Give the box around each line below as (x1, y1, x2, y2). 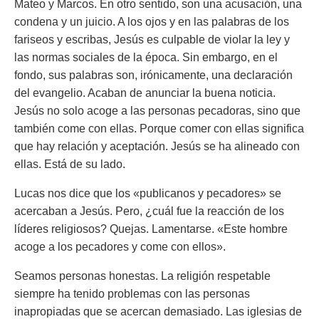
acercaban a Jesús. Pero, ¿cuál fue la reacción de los (14, 205, 284, 217)
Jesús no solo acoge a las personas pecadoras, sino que (14, 105, 300, 117)
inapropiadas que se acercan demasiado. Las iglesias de (14, 305, 302, 318)
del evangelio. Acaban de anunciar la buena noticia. (14, 87, 276, 99)
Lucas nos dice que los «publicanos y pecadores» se (14, 187, 281, 199)
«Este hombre (217, 223, 288, 235)
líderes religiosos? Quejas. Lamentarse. (14, 223, 217, 235)
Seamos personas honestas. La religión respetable (14, 270, 271, 282)
